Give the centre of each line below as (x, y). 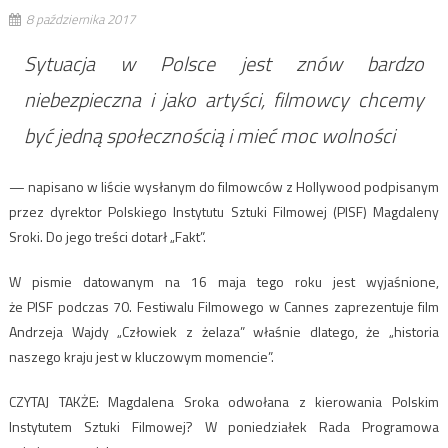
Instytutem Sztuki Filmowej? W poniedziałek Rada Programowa (224, 426)
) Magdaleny (401, 211)
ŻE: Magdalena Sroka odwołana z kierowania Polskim (260, 401)
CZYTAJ (28, 401)
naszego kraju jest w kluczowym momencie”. (141, 356)
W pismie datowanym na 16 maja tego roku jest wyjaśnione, (224, 281)
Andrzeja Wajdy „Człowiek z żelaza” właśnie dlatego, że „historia (224, 331)
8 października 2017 (80, 18)
